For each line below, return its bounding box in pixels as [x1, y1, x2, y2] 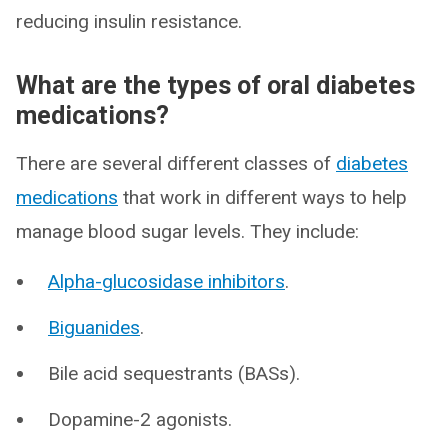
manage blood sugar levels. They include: [16, 220, 359, 243]
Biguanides [48, 316, 140, 339]
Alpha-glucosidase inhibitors [48, 270, 285, 293]
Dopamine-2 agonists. [48, 408, 232, 431]
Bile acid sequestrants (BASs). [48, 362, 300, 385]
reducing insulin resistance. [16, 10, 242, 33]
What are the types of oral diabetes [16, 71, 415, 100]
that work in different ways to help [118, 186, 407, 209]
